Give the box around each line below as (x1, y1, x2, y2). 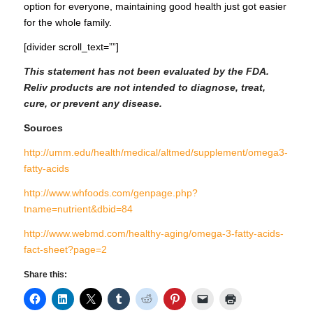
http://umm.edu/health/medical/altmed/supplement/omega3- (23, 146, 288, 158)
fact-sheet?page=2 (23, 243, 107, 255)
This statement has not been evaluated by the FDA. (23, 66, 269, 78)
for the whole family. (23, 17, 112, 29)
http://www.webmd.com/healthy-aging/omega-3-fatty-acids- (23, 227, 284, 239)
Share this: (23, 269, 67, 279)
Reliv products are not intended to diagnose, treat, (23, 82, 265, 94)
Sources (23, 122, 63, 134)
